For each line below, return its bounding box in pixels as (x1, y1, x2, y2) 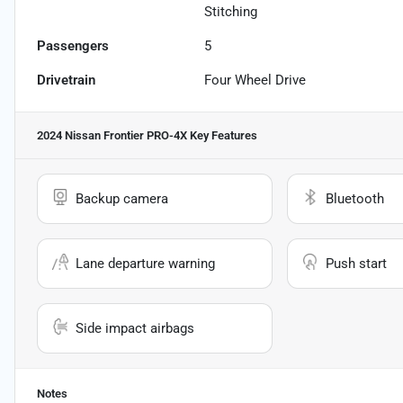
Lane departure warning (76, 255, 215, 273)
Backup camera (76, 191, 168, 208)
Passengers (37, 38, 109, 55)
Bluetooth (325, 191, 384, 208)
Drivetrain (37, 72, 95, 89)
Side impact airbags (76, 320, 194, 337)
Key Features (187, 129, 257, 143)
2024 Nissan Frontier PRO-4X (37, 129, 187, 143)
